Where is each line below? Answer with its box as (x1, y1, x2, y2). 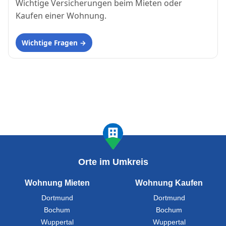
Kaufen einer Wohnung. (16, 10, 106, 21)
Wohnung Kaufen (135, 178, 203, 187)
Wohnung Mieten (24, 178, 90, 187)
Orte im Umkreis (78, 156, 148, 167)
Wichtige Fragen (22, 37, 78, 47)
